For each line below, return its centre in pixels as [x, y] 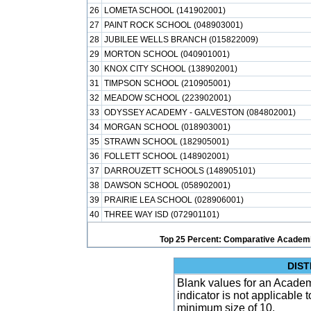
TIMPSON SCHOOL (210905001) [167, 83]
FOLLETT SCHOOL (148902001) [167, 156]
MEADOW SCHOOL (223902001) [168, 98]
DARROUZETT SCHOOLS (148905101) [180, 171]
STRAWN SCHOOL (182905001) [167, 142]
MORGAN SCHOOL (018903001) [167, 127]
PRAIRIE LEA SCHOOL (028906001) [174, 200]
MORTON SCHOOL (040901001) [167, 54]
